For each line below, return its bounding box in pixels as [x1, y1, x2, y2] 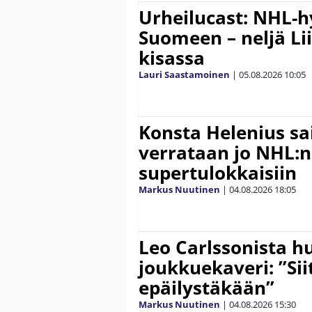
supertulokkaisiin [139, 159, 297, 185]
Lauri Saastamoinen [139, 68, 230, 81]
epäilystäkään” [139, 274, 274, 300]
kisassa [139, 45, 205, 70]
